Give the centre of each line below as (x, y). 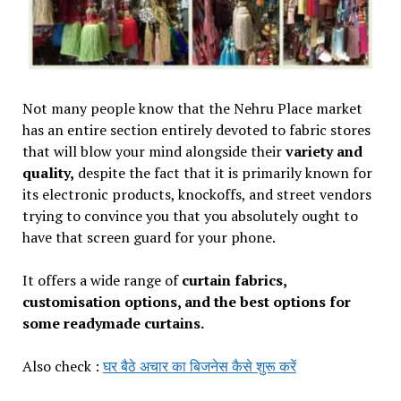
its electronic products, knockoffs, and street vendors (196, 194)
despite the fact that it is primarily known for (223, 172)
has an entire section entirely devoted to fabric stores (196, 129)
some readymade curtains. (114, 323)
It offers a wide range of (100, 280)
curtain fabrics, (232, 280)
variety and (322, 151)
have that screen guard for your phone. (149, 237)
